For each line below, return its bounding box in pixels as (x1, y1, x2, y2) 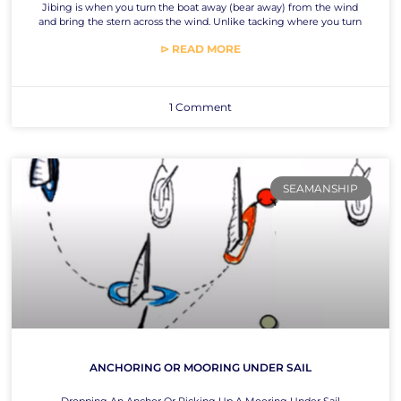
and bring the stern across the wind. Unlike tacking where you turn (38, 15, 363, 29)
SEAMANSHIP (283, 181, 359, 195)
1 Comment (168, 100, 232, 115)
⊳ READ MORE (159, 42, 241, 56)
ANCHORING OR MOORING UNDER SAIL (89, 360, 311, 374)
